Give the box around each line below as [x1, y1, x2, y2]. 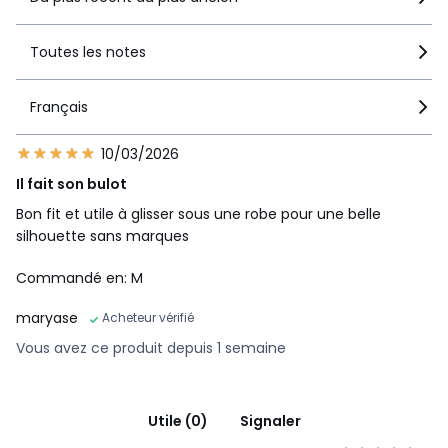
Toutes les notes [30, 41, 146, 62]
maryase [16, 307, 78, 328]
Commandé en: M [16, 267, 143, 288]
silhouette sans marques [16, 225, 189, 246]
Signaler [239, 410, 301, 431]
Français [30, 96, 88, 117]
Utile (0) [147, 410, 208, 431]
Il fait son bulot [16, 173, 127, 194]
